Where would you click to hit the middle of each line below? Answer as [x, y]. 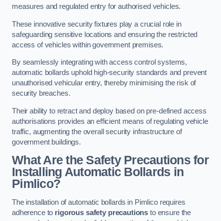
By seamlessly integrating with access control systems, [100, 62]
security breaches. [41, 93]
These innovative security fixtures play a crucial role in [97, 24]
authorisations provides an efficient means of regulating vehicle [110, 121]
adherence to [34, 212]
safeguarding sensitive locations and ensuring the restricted [105, 34]
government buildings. [46, 142]
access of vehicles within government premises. [88, 45]
